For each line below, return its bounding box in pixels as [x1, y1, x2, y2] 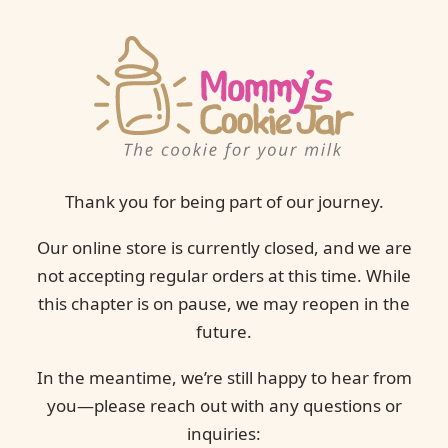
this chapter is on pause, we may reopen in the [38, 292, 410, 316]
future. [196, 320, 252, 344]
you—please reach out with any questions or [46, 394, 402, 418]
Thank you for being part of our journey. [64, 190, 384, 214]
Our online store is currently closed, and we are [36, 236, 412, 260]
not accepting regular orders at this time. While [37, 264, 411, 288]
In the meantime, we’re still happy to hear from [36, 366, 412, 390]
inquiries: [187, 422, 261, 446]
